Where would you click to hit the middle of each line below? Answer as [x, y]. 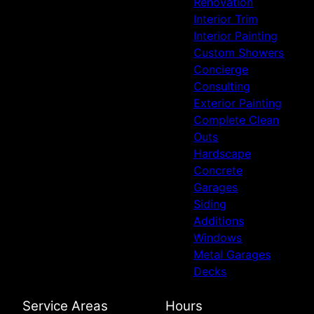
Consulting [222, 86]
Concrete [218, 170]
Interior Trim [226, 19]
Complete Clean [236, 120]
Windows [218, 237]
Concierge [221, 69]
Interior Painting [235, 35]
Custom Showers [239, 52]
